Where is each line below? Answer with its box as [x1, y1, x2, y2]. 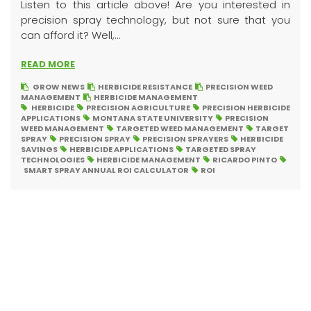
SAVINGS [21, 144, 58, 155]
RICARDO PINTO [212, 154, 277, 165]
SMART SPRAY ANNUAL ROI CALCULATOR [24, 165, 189, 176]
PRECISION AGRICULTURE [86, 102, 190, 113]
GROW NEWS [33, 81, 85, 92]
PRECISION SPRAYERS [142, 133, 228, 144]
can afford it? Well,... [21, 28, 121, 42]
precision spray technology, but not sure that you [21, 12, 290, 27]
